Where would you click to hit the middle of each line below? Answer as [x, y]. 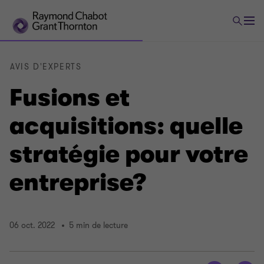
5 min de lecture [98, 226]
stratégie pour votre [129, 154]
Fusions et [70, 98]
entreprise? [78, 183]
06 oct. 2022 [32, 226]
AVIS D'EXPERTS [46, 67]
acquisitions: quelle [126, 126]
